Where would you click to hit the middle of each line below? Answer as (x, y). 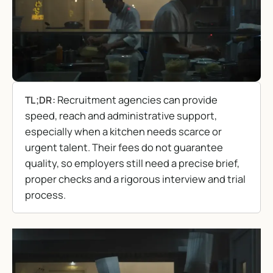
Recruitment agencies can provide (136, 100)
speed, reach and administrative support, (121, 116)
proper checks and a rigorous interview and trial (135, 179)
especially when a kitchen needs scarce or (123, 132)
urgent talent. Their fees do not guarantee (124, 147)
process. (45, 195)
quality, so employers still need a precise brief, (132, 163)
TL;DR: (40, 100)
